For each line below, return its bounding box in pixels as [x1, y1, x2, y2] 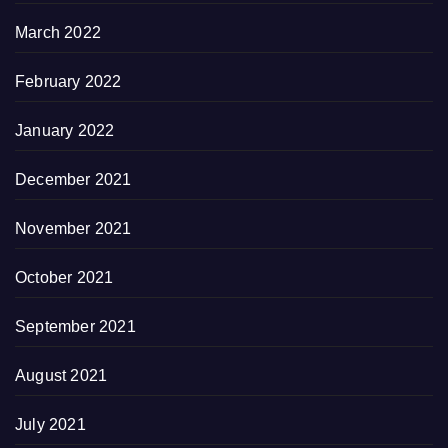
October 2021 [15, 269, 114, 287]
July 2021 [15, 416, 86, 434]
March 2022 [15, 24, 101, 42]
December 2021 [15, 171, 132, 189]
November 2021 [15, 220, 132, 238]
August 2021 [15, 367, 108, 385]
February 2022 [15, 73, 122, 91]
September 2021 [15, 318, 136, 336]
